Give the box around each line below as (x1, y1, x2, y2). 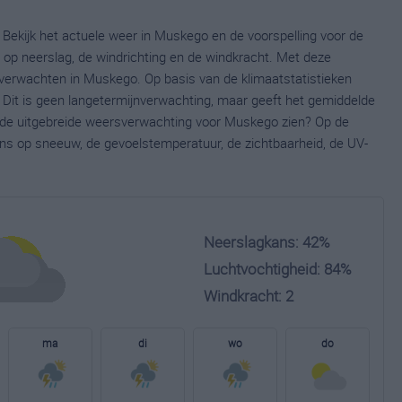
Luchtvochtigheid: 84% (204, 258, 352, 279)
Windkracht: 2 (204, 285, 293, 306)
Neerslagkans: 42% (204, 232, 330, 252)
